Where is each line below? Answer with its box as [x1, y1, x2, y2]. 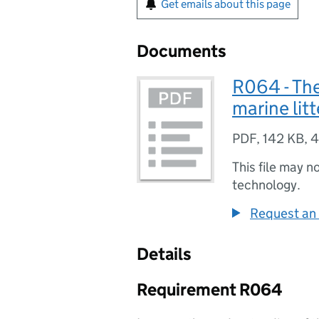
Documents [137, 41, 226, 61]
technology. [232, 177, 300, 193]
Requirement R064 [137, 279, 283, 300]
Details [137, 244, 192, 264]
